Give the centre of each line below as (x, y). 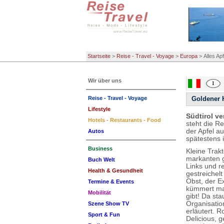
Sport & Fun (104, 214)
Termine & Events (111, 181)
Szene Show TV (108, 203)
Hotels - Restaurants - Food (124, 120)
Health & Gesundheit (115, 170)
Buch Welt (101, 159)
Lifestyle (99, 109)
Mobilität (99, 192)
